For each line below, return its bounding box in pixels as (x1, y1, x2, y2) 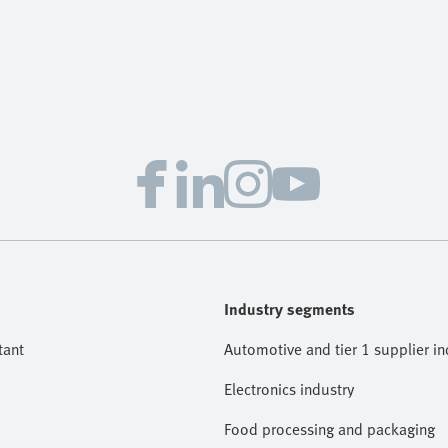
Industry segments (224, 297, 355, 321)
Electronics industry (224, 377, 354, 401)
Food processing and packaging (224, 417, 435, 441)
